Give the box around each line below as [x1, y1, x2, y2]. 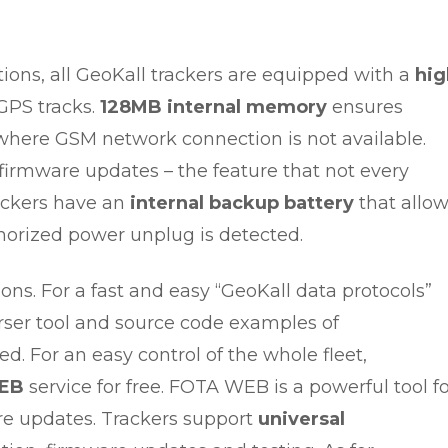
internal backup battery [130, 192, 354, 214]
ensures [327, 96, 403, 118]
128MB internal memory [100, 96, 327, 118]
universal [258, 408, 345, 430]
